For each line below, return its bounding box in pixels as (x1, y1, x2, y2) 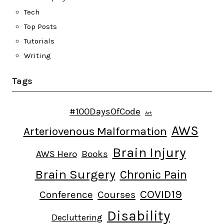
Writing (24, 51, 51, 60)
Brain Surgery (34, 167, 115, 182)
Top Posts (24, 22, 57, 31)
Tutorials (24, 36, 54, 46)
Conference (39, 188, 93, 201)
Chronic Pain (119, 167, 187, 182)
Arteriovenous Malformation (23, 124, 167, 138)
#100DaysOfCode (69, 106, 140, 117)
